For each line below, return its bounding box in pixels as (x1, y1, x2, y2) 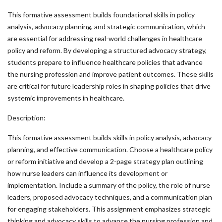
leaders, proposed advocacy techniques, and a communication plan (7, 193, 212, 201)
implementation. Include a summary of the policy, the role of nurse (7, 181, 210, 189)
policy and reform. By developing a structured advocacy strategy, (7, 46, 207, 55)
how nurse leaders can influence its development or (7, 169, 167, 177)
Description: (7, 113, 47, 122)
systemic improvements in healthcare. (7, 94, 126, 102)
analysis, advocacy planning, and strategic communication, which (7, 22, 205, 31)
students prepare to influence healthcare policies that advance (7, 58, 203, 66)
